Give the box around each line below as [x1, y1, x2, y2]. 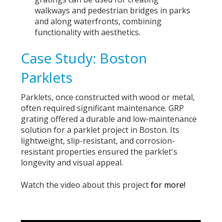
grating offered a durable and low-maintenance [21, 113, 197, 125]
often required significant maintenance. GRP [21, 103, 184, 114]
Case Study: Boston [21, 49, 148, 68]
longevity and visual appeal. [21, 157, 123, 168]
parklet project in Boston [73, 124, 167, 136]
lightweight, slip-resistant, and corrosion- [21, 135, 175, 147]
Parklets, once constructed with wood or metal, [21, 92, 195, 103]
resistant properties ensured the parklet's [21, 146, 178, 158]
